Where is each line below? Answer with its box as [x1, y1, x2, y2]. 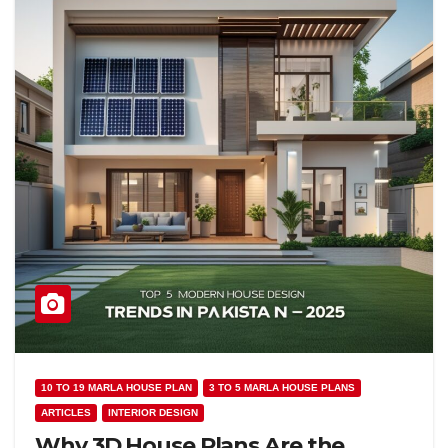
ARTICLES [41, 407, 91, 418]
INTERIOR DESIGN [108, 407, 198, 418]
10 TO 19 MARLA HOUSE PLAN [41, 382, 192, 393]
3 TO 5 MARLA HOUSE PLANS [209, 382, 355, 393]
